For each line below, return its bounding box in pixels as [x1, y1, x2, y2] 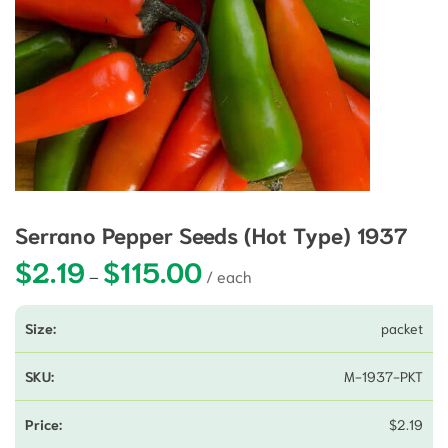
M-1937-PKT [344, 366, 423, 385]
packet [381, 318, 423, 337]
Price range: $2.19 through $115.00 [201, 257, 442, 279]
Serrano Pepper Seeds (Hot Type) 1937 [15, 219, 408, 248]
